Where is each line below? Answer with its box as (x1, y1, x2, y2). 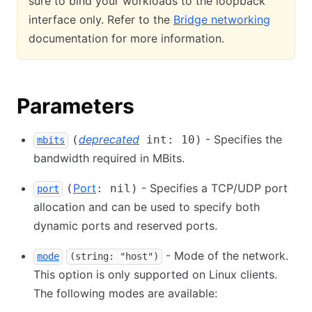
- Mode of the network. (162, 249, 288, 263)
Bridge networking (173, 13, 270, 26)
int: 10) (139, 133, 202, 146)
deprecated (79, 132, 139, 146)
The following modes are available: (33, 286, 217, 300)
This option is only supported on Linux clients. (33, 267, 277, 281)
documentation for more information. (29, 31, 224, 45)
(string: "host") (70, 251, 159, 262)
